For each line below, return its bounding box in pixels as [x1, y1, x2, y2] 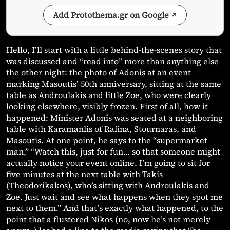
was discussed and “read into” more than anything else [6, 55, 219, 67]
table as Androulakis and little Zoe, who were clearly [6, 89, 211, 101]
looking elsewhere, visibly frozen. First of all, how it [6, 101, 208, 112]
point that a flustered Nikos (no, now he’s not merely [6, 214, 210, 225]
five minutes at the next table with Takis [6, 168, 163, 180]
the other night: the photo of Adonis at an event [6, 67, 191, 79]
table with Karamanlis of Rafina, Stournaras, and [6, 123, 196, 135]
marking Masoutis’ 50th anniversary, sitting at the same [6, 78, 221, 90]
